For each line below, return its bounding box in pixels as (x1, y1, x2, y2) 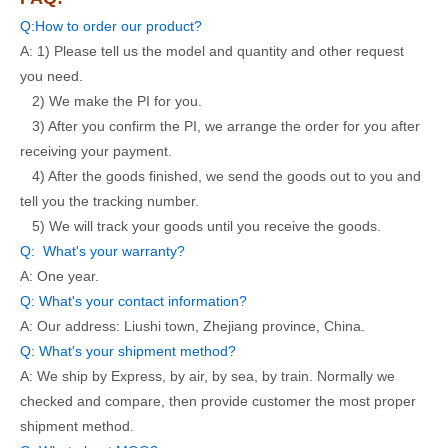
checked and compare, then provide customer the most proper (20, 393, 416, 410)
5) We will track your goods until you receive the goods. (20, 218, 385, 235)
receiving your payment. (20, 143, 172, 160)
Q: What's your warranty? (20, 243, 185, 260)
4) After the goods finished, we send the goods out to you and (20, 168, 421, 185)
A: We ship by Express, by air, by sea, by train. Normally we (20, 368, 395, 385)
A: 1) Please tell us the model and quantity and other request (20, 43, 404, 60)
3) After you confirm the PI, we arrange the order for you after (20, 118, 420, 135)
